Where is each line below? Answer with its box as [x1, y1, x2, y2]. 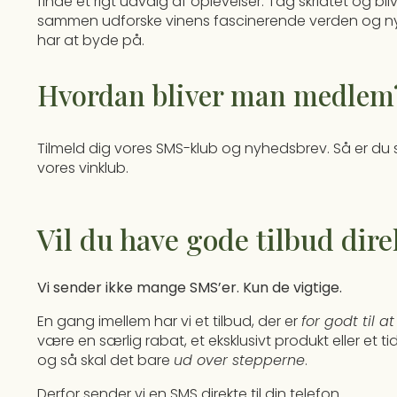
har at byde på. [37, 30, 144, 51]
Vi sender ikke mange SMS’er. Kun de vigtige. [37, 276, 342, 298]
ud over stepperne [174, 349, 305, 370]
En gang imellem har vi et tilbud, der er [37, 310, 301, 331]
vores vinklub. [37, 157, 128, 178]
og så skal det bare [37, 349, 174, 370]
